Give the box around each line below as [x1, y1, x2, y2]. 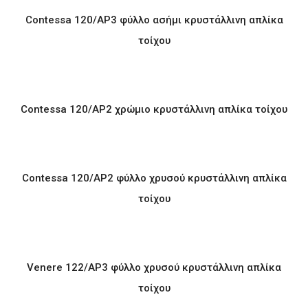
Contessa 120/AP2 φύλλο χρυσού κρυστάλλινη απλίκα [21, 172, 287, 184]
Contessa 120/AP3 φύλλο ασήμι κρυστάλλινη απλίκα [25, 14, 283, 26]
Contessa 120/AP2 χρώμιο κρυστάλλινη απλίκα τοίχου [21, 103, 287, 115]
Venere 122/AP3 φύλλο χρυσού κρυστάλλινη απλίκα [27, 261, 281, 274]
